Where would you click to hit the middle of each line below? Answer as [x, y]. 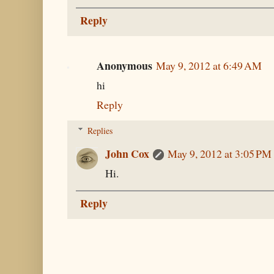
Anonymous [124, 65]
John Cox [127, 153]
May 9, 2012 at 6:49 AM [209, 65]
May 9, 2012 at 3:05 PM [220, 153]
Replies [100, 130]
